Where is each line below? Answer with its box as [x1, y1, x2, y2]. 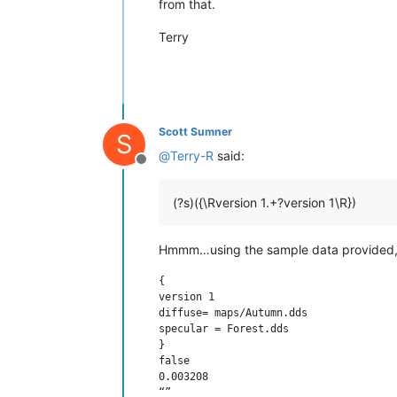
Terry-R [170, 147, 214, 163]
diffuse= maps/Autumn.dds [159, 306, 307, 319]
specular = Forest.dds [159, 322, 289, 335]
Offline [140, 159, 184, 177]
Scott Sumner [159, 124, 232, 138]
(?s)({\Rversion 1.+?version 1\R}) [173, 194, 356, 210]
